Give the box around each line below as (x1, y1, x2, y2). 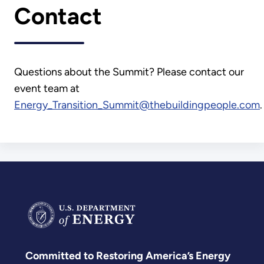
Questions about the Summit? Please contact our (14, 65, 244, 78)
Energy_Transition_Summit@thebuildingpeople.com (14, 98, 260, 111)
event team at (14, 81, 80, 95)
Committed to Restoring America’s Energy (25, 249, 230, 262)
